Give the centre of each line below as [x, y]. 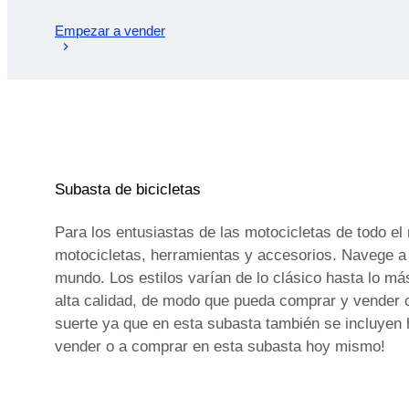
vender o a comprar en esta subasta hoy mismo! [220, 347]
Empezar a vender [110, 30]
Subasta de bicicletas [128, 190]
